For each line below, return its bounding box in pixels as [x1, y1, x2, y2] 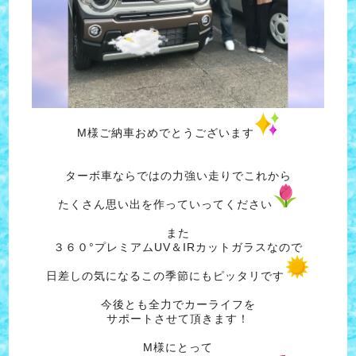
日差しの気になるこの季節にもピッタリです [46, 269, 284, 283]
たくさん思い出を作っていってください [58, 198, 273, 211]
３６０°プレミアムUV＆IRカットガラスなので [53, 241, 303, 254]
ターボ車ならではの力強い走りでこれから [64, 169, 292, 183]
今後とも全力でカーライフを [100, 298, 256, 311]
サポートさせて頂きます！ [106, 312, 250, 326]
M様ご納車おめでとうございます [76, 126, 254, 140]
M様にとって [143, 341, 213, 354]
